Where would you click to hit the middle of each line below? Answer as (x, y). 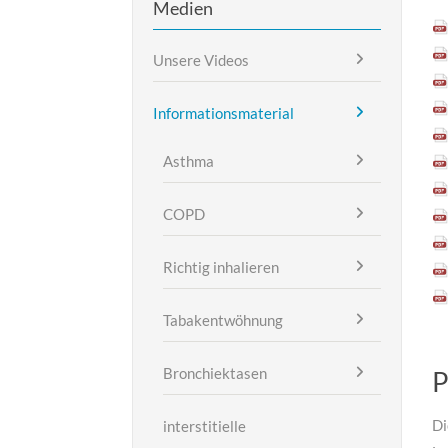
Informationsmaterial (223, 113)
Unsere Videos (201, 60)
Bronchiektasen (215, 373)
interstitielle (204, 426)
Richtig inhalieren (221, 267)
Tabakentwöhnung (223, 320)
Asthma (188, 161)
